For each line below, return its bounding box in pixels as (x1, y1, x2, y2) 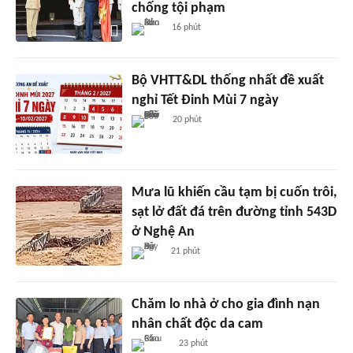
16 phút (171, 22, 201, 32)
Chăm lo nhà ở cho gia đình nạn (131, 296, 320, 312)
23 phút (179, 338, 209, 348)
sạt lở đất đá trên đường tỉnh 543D (131, 204, 336, 220)
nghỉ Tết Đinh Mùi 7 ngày (131, 92, 279, 108)
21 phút (171, 246, 201, 256)
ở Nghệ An (131, 224, 195, 240)
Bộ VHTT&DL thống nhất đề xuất (131, 72, 324, 88)
